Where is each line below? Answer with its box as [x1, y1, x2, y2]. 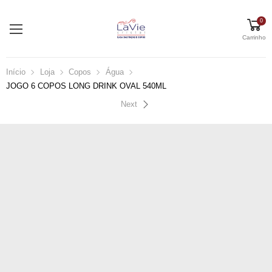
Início [6, 68, 25, 77]
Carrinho [242, 34, 266, 41]
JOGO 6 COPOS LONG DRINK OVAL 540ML [6, 82, 166, 91]
